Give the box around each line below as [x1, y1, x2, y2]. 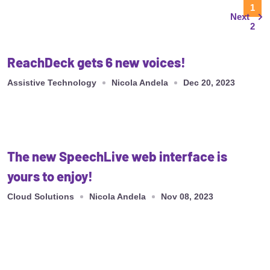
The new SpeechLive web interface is [7, 148, 227, 164]
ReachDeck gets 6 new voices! [7, 54, 186, 70]
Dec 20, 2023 [183, 77, 235, 87]
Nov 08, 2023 [161, 191, 213, 201]
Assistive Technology [7, 77, 96, 87]
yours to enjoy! [7, 168, 93, 184]
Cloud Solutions [7, 191, 74, 201]
